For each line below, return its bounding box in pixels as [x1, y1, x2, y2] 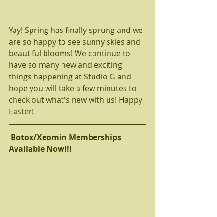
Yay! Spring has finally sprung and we [9, 25, 145, 36]
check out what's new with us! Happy [9, 94, 144, 106]
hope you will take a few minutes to [9, 83, 139, 94]
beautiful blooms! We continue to [9, 48, 132, 59]
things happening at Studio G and [9, 71, 133, 82]
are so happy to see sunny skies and [9, 36, 142, 47]
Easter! [9, 106, 36, 117]
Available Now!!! [9, 143, 74, 155]
